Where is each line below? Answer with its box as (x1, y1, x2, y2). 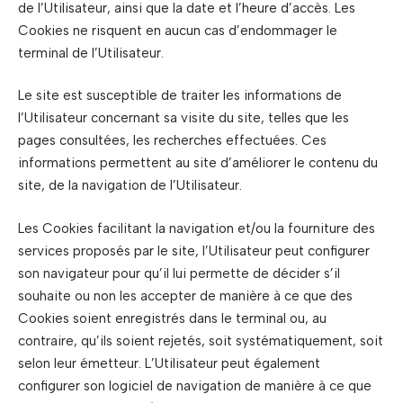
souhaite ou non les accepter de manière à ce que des (18, 287, 353, 304)
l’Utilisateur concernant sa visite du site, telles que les (18, 110, 349, 126)
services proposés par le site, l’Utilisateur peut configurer (18, 242, 370, 259)
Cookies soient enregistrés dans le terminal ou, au (18, 309, 327, 327)
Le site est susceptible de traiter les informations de (18, 87, 342, 103)
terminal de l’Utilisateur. (18, 44, 164, 61)
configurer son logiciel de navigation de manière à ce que (18, 377, 372, 394)
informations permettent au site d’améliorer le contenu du (18, 155, 378, 171)
